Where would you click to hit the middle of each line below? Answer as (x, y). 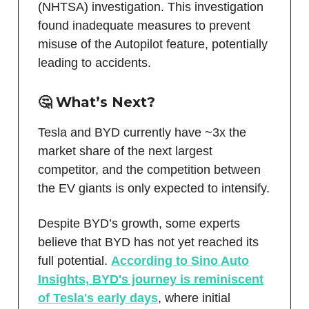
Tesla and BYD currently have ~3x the (142, 132)
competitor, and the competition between (149, 169)
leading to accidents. (94, 62)
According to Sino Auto (180, 260)
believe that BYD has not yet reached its (148, 242)
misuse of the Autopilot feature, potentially (153, 44)
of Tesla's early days (98, 298)
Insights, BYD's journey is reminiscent (151, 279)
